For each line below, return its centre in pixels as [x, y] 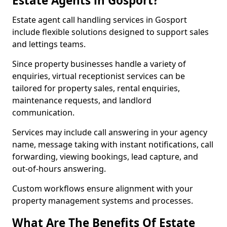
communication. [43, 112]
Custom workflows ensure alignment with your [103, 188]
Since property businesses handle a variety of [99, 64]
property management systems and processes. [103, 201]
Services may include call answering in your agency [110, 132]
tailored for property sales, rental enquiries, [96, 88]
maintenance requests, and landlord [82, 100]
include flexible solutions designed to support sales [110, 32]
